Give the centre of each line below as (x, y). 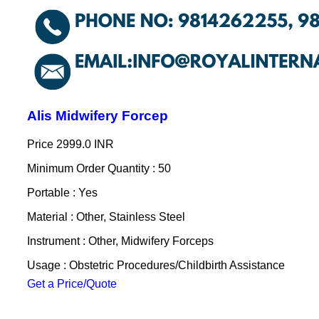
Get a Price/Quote (72, 283)
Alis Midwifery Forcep (97, 115)
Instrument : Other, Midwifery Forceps (120, 241)
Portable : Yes (62, 192)
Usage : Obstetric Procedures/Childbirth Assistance (156, 265)
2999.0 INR (85, 144)
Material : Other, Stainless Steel (106, 216)
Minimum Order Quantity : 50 (99, 168)
